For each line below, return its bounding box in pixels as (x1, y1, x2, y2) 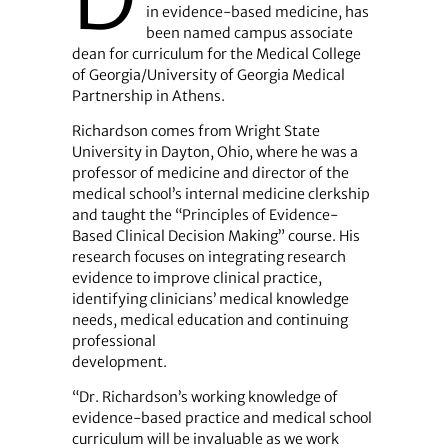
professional (71, 332, 156, 351)
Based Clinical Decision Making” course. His (71, 227, 360, 246)
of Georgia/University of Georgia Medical (71, 66, 345, 85)
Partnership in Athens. (71, 87, 225, 106)
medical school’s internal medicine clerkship (71, 185, 370, 204)
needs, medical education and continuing (71, 311, 348, 330)
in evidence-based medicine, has (145, 3, 369, 22)
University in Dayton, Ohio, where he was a (71, 143, 358, 162)
